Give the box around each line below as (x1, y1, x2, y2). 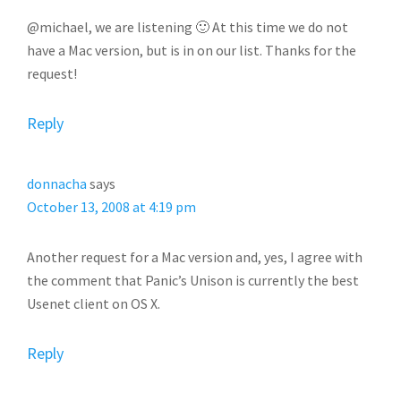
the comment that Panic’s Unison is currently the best (27, 271, 359, 289)
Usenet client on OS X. (27, 294, 160, 312)
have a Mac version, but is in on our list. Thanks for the (27, 41, 356, 59)
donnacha (27, 175, 87, 192)
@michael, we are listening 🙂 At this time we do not (27, 18, 348, 36)
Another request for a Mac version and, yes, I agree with (27, 248, 363, 266)
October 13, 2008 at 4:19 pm (27, 198, 196, 216)
